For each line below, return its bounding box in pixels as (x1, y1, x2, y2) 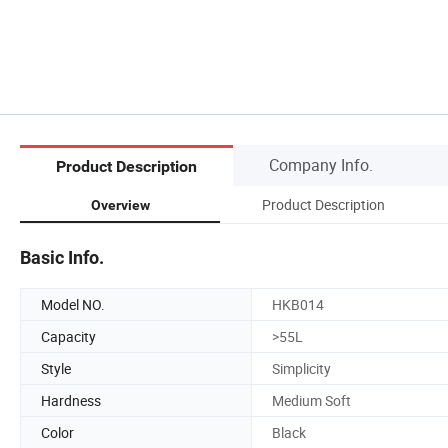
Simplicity (272, 358, 331, 378)
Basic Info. (20, 246, 104, 268)
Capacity (41, 326, 96, 346)
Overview (90, 196, 150, 213)
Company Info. (269, 153, 373, 176)
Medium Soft (272, 390, 351, 410)
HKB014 (272, 294, 324, 314)
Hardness (41, 390, 101, 410)
